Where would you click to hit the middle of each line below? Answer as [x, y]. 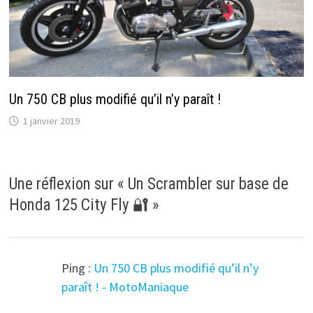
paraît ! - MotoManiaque [125, 286]
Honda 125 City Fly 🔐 [79, 205]
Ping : [77, 268]
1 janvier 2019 [51, 121]
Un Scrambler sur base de [208, 184]
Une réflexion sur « [68, 184]
